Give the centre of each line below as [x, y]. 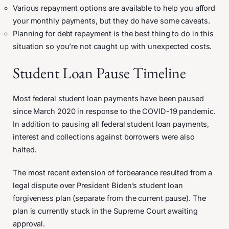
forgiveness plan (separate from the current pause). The [109, 198]
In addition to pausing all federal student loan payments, [111, 124]
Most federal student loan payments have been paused [108, 98]
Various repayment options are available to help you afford [114, 8]
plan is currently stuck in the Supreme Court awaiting [105, 211]
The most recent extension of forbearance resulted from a [113, 173]
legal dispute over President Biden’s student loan [98, 185]
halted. [26, 150]
